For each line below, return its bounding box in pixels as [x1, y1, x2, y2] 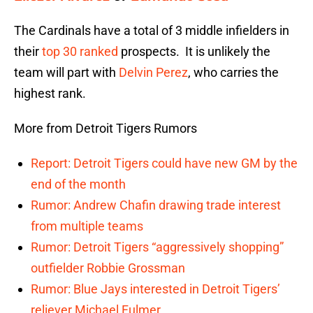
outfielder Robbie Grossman [31, 261, 185, 276]
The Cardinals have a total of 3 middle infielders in [14, 23, 289, 38]
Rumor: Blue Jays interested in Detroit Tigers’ [31, 282, 280, 297]
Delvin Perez [119, 65, 188, 80]
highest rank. [14, 86, 86, 101]
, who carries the [188, 65, 279, 80]
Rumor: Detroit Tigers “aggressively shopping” [31, 240, 284, 255]
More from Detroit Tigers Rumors [14, 121, 197, 136]
